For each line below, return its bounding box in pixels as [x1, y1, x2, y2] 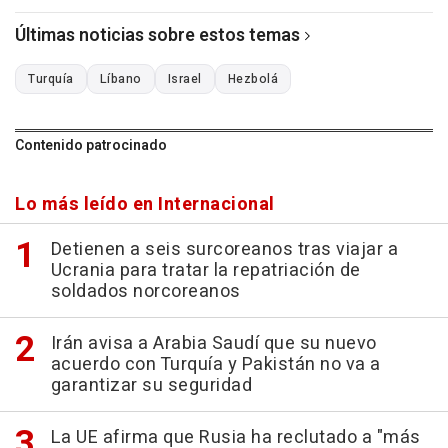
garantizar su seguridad [50, 371, 252, 399]
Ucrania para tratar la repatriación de [50, 256, 361, 284]
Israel [167, 69, 202, 88]
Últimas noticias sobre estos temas [15, 21, 300, 49]
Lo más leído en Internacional [15, 190, 275, 218]
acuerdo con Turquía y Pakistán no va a [50, 350, 381, 378]
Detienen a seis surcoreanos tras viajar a [50, 235, 398, 263]
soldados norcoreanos [50, 277, 241, 305]
